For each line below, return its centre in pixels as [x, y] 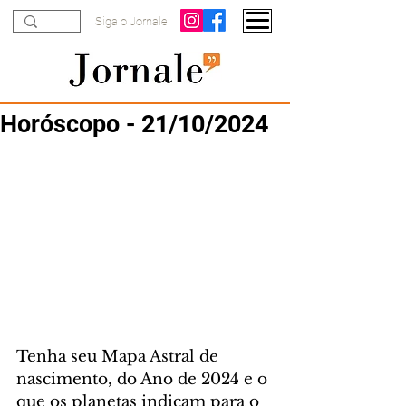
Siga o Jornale [131, 21]
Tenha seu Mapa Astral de [120, 357]
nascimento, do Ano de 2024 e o [144, 380]
